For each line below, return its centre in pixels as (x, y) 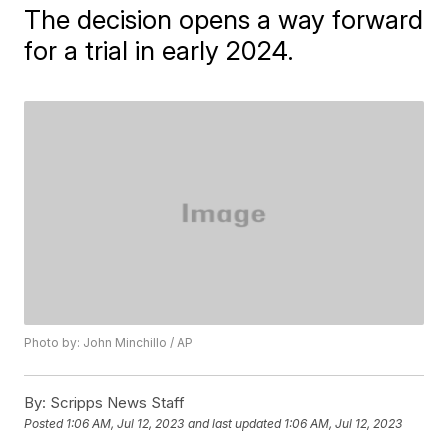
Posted (45, 424)
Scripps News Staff (116, 403)
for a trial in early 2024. (159, 50)
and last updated (235, 424)
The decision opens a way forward (224, 19)
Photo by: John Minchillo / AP (109, 343)
